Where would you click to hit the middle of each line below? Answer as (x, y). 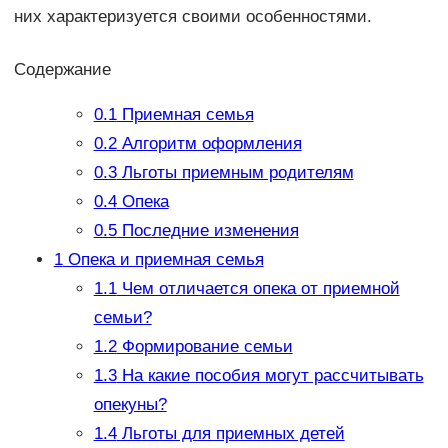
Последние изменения (207, 231)
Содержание (62, 69)
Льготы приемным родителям (235, 173)
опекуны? (130, 405)
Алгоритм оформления (209, 144)
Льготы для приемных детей (230, 434)
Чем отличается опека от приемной (258, 289)
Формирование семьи (204, 347)
